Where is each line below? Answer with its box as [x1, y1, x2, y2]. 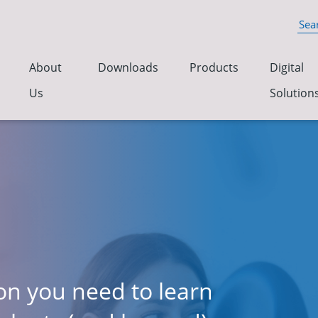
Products [190, 60, 238, 75]
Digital [270, 60, 304, 75]
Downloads [98, 60, 158, 75]
